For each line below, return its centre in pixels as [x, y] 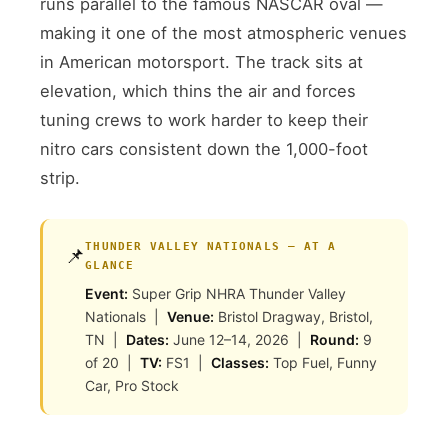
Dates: [148, 339]
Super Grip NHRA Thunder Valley [237, 293]
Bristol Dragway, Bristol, [294, 316]
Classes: [240, 362]
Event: [107, 293]
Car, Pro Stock [132, 385]
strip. [60, 177]
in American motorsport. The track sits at [202, 61]
